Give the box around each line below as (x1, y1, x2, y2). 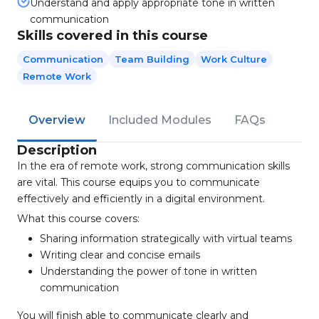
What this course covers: (17, 212, 140, 225)
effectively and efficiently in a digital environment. (17, 192, 265, 205)
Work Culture (201, 53, 267, 65)
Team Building (115, 53, 189, 65)
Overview (28, 113, 85, 127)
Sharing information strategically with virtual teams (40, 232, 292, 245)
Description (17, 142, 97, 158)
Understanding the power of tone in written (40, 265, 257, 278)
